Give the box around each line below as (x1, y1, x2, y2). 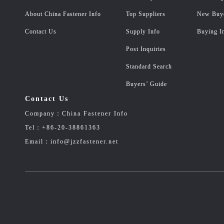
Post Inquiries (126, 45, 166, 52)
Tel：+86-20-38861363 (25, 124, 100, 131)
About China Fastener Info (25, 10, 101, 17)
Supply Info (126, 28, 160, 35)
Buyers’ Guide (126, 80, 167, 87)
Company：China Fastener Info (25, 110, 128, 117)
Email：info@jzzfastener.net (25, 138, 118, 145)
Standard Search (126, 63, 172, 70)
